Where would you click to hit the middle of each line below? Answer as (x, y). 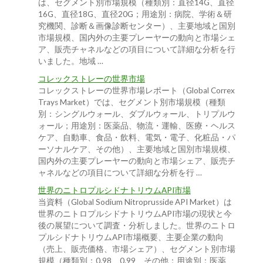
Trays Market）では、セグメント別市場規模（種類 (131, 102)
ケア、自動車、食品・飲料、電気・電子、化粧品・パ (136, 138)
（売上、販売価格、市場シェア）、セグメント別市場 (136, 249)
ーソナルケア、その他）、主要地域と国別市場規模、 (136, 149)
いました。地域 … (70, 61)
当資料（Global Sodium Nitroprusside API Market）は (135, 202)
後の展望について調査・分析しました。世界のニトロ (136, 226)
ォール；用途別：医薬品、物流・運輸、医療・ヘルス (136, 126)
